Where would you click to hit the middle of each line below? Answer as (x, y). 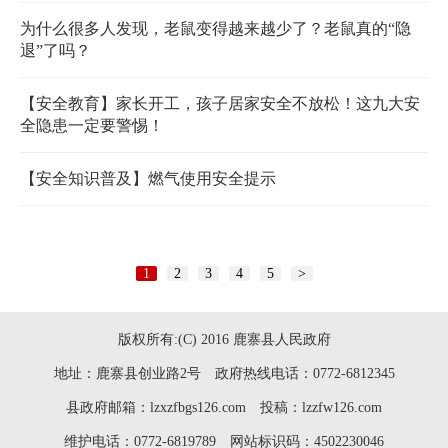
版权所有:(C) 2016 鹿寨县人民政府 (224, 339)
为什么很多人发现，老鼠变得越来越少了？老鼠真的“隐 (215, 29)
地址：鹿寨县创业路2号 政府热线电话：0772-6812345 (224, 373)
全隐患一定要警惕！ (92, 126)
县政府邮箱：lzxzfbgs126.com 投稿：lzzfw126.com (224, 407)
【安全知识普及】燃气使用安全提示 (148, 179)
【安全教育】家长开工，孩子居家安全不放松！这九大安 (220, 104)
